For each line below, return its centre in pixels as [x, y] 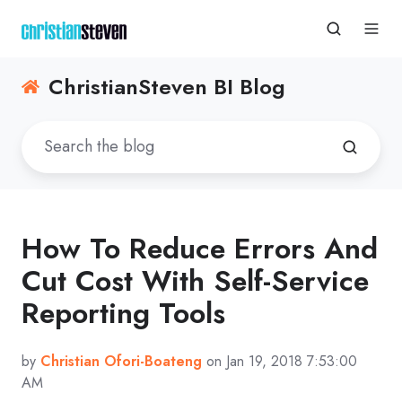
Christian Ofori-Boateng [121, 361]
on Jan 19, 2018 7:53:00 [280, 361]
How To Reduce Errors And [200, 248]
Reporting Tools [123, 313]
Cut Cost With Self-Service [195, 280]
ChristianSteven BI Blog [167, 87]
